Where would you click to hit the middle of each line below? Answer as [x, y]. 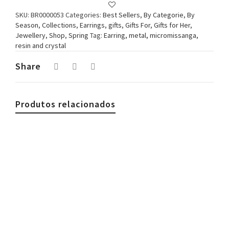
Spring [78, 35]
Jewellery [30, 35]
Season [27, 25]
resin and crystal [41, 45]
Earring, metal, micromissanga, [151, 35]
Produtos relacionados [65, 104]
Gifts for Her [172, 25]
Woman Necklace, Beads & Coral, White [110, 214]
